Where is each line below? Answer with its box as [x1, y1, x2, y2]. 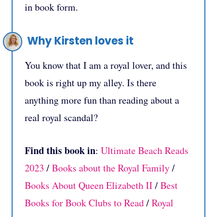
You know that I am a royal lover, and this [25, 59, 187, 72]
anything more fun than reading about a [25, 93, 179, 107]
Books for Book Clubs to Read [25, 196, 144, 210]
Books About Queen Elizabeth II [25, 179, 155, 192]
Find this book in [25, 143, 95, 158]
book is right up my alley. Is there [25, 76, 156, 90]
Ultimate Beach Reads [101, 144, 188, 157]
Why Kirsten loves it [27, 33, 134, 49]
